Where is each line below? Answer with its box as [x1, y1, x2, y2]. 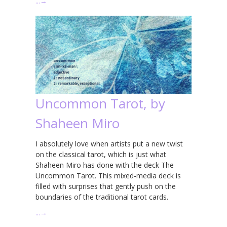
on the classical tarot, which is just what [35, 149, 166, 159]
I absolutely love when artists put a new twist [35, 138, 183, 148]
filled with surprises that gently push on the [35, 181, 176, 191]
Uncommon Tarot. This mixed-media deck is [35, 170, 181, 180]
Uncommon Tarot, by [35, 94, 165, 112]
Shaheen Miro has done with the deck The [35, 160, 174, 170]
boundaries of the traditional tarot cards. [35, 192, 168, 202]
